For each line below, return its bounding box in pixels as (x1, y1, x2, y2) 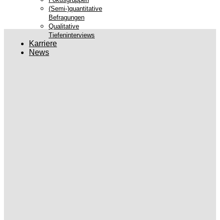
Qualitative (49, 23, 79, 30)
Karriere (29, 39, 57, 48)
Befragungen (49, 14, 84, 21)
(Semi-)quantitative (49, 5, 102, 12)
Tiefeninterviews (49, 31, 95, 39)
